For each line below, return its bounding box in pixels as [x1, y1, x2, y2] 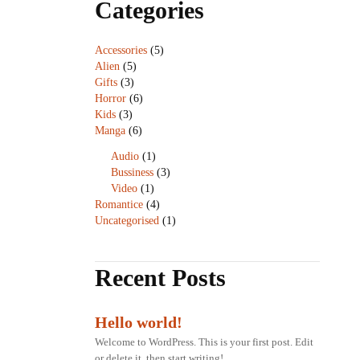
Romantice [95, 198, 143, 211]
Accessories [95, 43, 147, 56]
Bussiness [111, 166, 153, 178]
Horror [95, 92, 126, 104]
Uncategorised [95, 214, 159, 227]
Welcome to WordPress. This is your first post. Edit [95, 335, 313, 348]
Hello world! [95, 313, 182, 331]
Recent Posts [95, 264, 226, 291]
